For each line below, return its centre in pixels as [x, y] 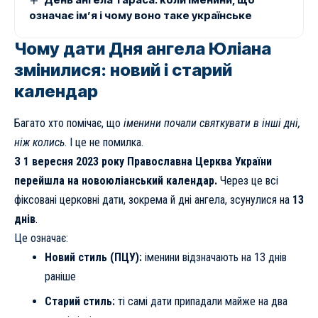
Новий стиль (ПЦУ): [93, 257]
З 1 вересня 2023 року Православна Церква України [143, 161]
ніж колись [39, 142]
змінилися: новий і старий [123, 70]
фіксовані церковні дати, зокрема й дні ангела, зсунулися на [153, 199]
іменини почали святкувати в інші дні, [212, 123]
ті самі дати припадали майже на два [201, 302]
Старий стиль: [79, 302]
